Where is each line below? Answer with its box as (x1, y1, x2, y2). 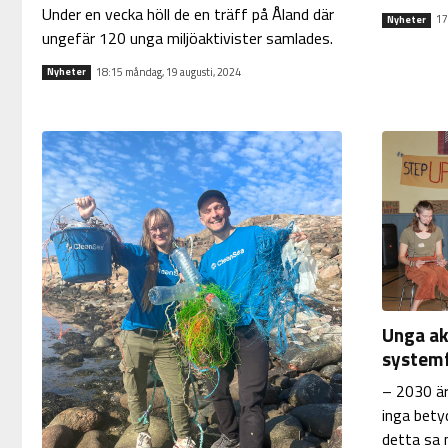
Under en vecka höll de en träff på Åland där (41, 2, 334, 27)
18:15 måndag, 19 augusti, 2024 (95, 63, 241, 80)
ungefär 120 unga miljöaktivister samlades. (41, 26, 333, 51)
